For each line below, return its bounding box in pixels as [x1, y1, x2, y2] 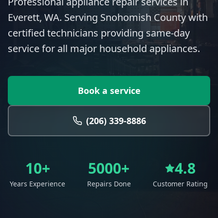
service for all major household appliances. [8, 42, 200, 55]
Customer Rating [153, 179, 208, 188]
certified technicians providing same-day [8, 26, 190, 39]
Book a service [77, 85, 141, 96]
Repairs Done [87, 179, 131, 188]
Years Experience [10, 179, 66, 188]
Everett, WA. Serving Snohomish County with [8, 11, 208, 24]
